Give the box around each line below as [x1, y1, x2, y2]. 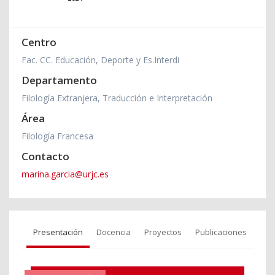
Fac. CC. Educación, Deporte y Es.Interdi [21, 53, 179, 66]
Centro [21, 34, 56, 49]
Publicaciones [195, 226, 247, 238]
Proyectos [144, 226, 182, 238]
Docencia [96, 226, 131, 238]
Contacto [21, 149, 69, 163]
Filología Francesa [21, 130, 93, 142]
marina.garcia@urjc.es [21, 168, 109, 180]
